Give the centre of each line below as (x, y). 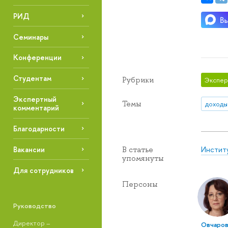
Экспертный (35, 99)
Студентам (32, 78)
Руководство (34, 205)
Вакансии (29, 149)
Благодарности (39, 128)
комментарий (36, 108)
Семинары (31, 37)
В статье (138, 149)
